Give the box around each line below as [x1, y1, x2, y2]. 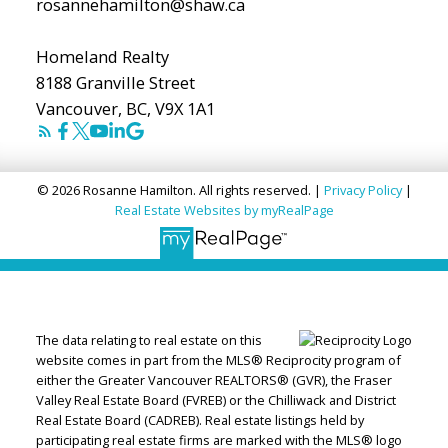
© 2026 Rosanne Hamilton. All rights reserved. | [36, 181, 324, 200]
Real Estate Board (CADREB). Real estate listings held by [35, 410, 364, 429]
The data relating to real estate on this [35, 330, 262, 349]
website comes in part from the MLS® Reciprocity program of [35, 350, 401, 369]
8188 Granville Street [35, 71, 195, 95]
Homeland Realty [35, 45, 169, 69]
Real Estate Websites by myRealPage [114, 201, 334, 220]
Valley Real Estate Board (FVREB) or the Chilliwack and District [35, 390, 396, 409]
